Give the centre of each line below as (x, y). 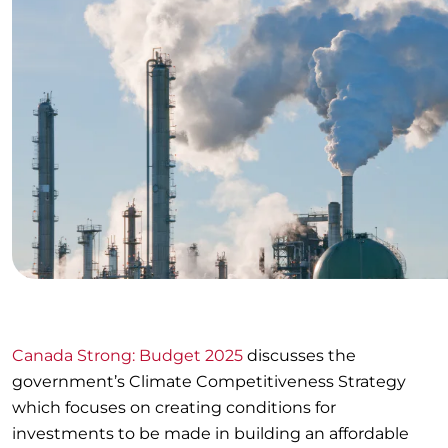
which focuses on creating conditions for (174, 408)
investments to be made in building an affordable (210, 434)
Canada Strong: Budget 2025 (127, 356)
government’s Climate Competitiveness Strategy (209, 382)
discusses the (299, 356)
